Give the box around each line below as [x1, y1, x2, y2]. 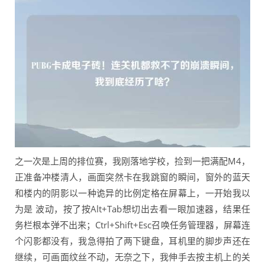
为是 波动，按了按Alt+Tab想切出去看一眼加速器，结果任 [15, 203, 250, 215]
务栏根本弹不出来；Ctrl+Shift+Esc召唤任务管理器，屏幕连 [15, 219, 250, 231]
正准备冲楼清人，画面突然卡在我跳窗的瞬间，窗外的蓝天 [15, 171, 250, 183]
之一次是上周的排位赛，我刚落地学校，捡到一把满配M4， [15, 155, 250, 167]
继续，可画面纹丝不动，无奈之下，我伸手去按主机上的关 [15, 251, 250, 263]
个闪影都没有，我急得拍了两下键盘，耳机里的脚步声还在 [15, 235, 250, 247]
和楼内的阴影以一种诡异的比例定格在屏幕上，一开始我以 [15, 187, 250, 199]
